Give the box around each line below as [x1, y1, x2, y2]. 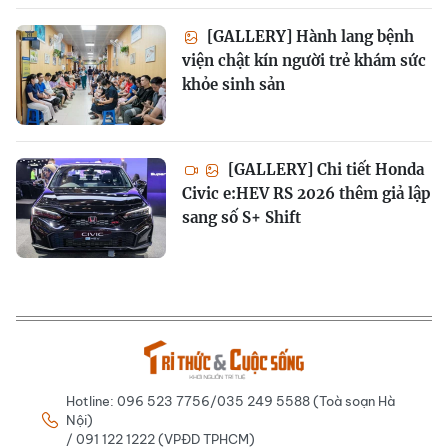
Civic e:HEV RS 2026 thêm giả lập [182, 183, 431, 203]
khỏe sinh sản [182, 74, 285, 94]
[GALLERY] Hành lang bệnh [203, 26, 414, 46]
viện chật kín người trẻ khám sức [182, 50, 426, 70]
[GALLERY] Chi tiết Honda [224, 159, 424, 179]
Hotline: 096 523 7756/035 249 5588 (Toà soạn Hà [66, 392, 395, 409]
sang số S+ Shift [182, 207, 301, 227]
